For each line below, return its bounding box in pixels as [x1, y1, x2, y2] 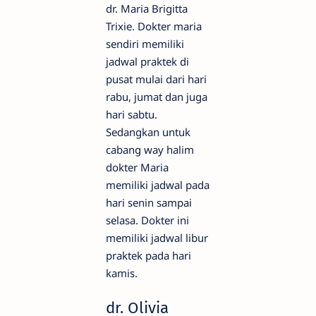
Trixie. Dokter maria [106, 19, 202, 34]
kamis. [106, 266, 138, 281]
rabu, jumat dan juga [106, 90, 207, 104]
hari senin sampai [106, 195, 192, 210]
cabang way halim [106, 142, 194, 157]
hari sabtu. [106, 107, 157, 122]
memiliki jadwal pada [106, 178, 209, 193]
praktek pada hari [106, 248, 191, 263]
